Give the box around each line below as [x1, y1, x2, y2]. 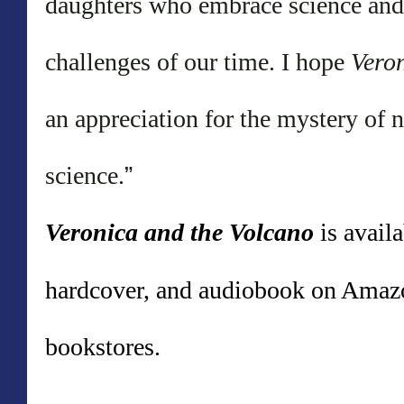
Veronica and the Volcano [45, 218, 314, 246]
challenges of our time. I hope [45, 48, 351, 76]
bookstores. [45, 333, 161, 361]
